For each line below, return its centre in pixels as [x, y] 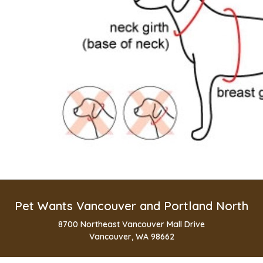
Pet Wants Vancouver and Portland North [131, 205]
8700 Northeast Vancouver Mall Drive [131, 224]
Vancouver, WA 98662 [131, 236]
